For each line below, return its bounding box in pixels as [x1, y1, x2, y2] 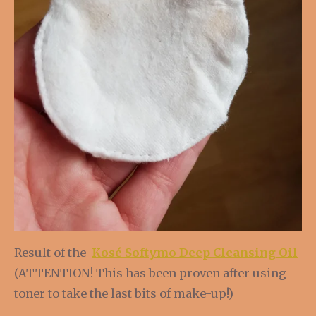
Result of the [14, 245, 86, 260]
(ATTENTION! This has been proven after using [14, 266, 286, 281]
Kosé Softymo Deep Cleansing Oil [92, 245, 298, 260]
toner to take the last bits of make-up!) [14, 286, 233, 301]
